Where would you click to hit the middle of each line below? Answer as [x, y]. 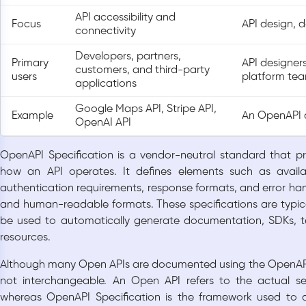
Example [32, 116]
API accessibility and [125, 18]
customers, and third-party [142, 70]
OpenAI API [103, 123]
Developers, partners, [128, 57]
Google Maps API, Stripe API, [146, 109]
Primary [30, 64]
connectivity [106, 31]
